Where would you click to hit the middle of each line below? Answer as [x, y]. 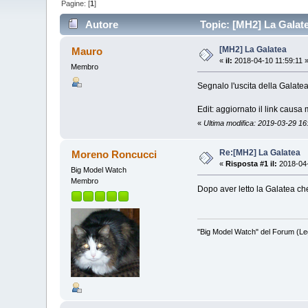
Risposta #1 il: [252, 164]
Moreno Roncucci [114, 155]
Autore [101, 25]
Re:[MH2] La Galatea [260, 153]
